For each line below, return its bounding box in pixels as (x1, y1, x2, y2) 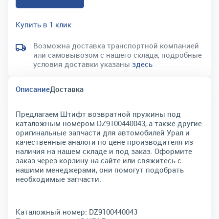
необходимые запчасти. (16, 174, 101, 184)
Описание (16, 84, 50, 94)
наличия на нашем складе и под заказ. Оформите (16, 146, 192, 156)
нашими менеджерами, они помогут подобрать (16, 165, 184, 175)
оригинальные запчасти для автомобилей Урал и (16, 128, 190, 137)
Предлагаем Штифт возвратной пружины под (16, 109, 181, 119)
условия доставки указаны (33, 59, 132, 69)
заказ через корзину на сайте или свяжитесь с (16, 155, 181, 165)
